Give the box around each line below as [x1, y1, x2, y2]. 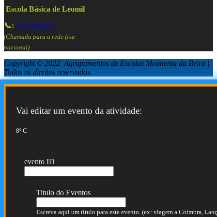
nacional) [4, 44, 30, 51]
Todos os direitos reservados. [4, 68, 92, 77]
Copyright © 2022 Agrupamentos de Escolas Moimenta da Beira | [4, 59, 209, 68]
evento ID [24, 157, 55, 166]
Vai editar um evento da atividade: [16, 105, 142, 116]
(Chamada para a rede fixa [4, 32, 75, 40]
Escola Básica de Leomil [6, 4, 85, 13]
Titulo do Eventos [36, 188, 91, 197]
